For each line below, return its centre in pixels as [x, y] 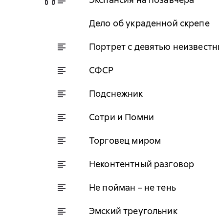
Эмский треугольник [133, 211]
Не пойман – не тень [132, 187]
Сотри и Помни [121, 117]
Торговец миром [125, 140]
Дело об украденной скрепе [149, 23]
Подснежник [116, 93]
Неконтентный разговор [142, 164]
